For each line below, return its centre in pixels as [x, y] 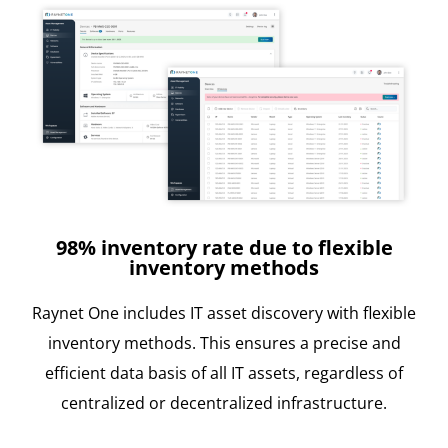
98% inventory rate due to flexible [224, 247]
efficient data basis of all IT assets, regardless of [224, 372]
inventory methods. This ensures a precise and [224, 342]
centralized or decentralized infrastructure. [224, 402]
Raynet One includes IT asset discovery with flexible [224, 312]
